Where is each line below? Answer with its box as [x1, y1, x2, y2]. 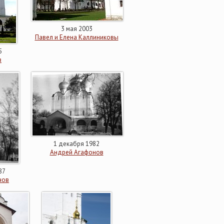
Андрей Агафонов [49, 148, 103, 156]
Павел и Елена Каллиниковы [34, 33, 118, 41]
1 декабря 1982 [53, 139, 99, 148]
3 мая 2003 [60, 24, 92, 33]
